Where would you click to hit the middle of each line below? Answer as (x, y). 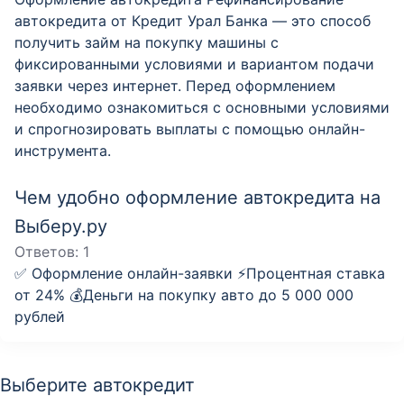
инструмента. (63, 151)
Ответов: (49, 252)
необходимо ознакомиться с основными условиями (202, 107)
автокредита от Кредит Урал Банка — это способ (193, 21)
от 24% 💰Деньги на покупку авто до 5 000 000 (184, 295)
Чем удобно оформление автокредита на (197, 197)
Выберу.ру (61, 226)
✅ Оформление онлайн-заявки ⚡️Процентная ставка (200, 273)
